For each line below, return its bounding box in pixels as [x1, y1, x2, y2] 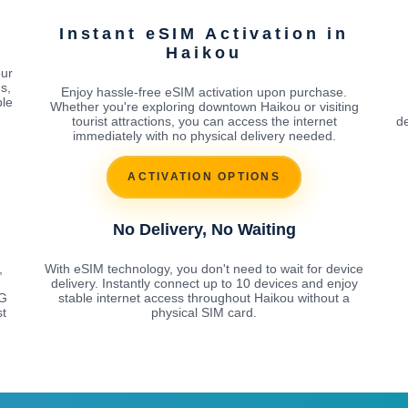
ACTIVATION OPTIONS [127, 170, 280, 184]
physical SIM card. [151, 304, 257, 320]
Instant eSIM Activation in [58, 24, 350, 43]
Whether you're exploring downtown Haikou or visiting [49, 98, 359, 114]
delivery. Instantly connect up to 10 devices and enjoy [50, 275, 358, 291]
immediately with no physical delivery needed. [72, 127, 336, 143]
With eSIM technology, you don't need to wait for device [45, 260, 363, 276]
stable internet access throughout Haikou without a [58, 290, 350, 305]
